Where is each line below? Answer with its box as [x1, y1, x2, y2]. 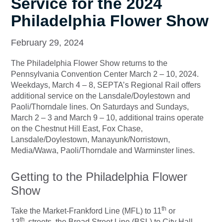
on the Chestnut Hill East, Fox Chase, [11, 124, 143, 133]
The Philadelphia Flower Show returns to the [11, 58, 167, 67]
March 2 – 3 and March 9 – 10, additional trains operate [11, 113, 204, 122]
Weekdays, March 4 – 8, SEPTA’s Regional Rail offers [11, 80, 201, 89]
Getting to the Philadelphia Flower [11, 169, 187, 183]
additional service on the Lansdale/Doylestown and [11, 91, 190, 100]
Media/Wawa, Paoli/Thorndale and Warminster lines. [11, 146, 195, 155]
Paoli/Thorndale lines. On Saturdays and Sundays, [11, 102, 189, 111]
